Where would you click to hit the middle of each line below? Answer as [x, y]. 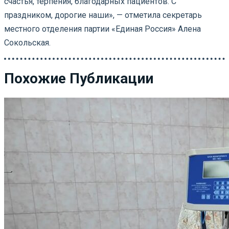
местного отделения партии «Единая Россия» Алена [102, 29]
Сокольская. [27, 42]
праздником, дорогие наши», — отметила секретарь [103, 15]
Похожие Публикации [79, 78]
